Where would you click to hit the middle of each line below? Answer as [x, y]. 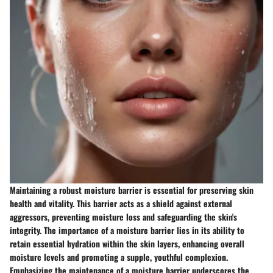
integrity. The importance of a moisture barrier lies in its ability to [127, 230]
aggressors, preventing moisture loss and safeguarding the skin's [123, 217]
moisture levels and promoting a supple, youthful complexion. [119, 257]
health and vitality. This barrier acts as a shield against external [121, 204]
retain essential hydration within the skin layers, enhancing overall [127, 244]
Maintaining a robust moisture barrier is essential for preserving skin [132, 190]
